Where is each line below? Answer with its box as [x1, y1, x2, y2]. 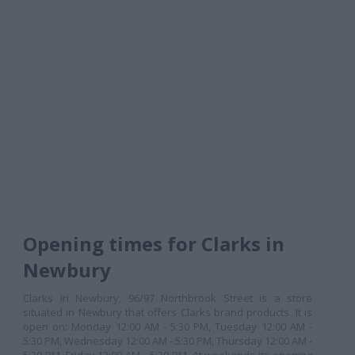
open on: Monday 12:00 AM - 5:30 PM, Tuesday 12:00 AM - [23, 319, 312, 334]
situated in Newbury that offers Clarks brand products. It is [23, 305, 312, 319]
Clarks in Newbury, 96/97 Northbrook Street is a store [23, 291, 312, 305]
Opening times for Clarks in [23, 231, 284, 257]
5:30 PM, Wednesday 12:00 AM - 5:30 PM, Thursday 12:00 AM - [23, 334, 312, 348]
